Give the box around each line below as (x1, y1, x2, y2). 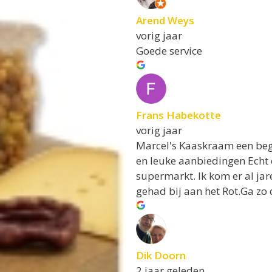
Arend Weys (136, 13, 194, 27)
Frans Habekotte (136, 107, 221, 122)
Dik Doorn (136, 248, 186, 262)
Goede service (136, 43, 202, 58)
